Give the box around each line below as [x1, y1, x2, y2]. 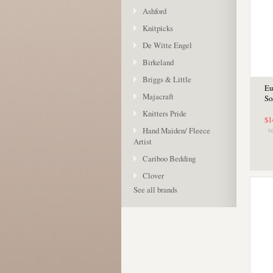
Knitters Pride [143, 108, 186, 119]
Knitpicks [143, 23, 173, 34]
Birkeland [143, 57, 174, 68]
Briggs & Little [143, 74, 191, 85]
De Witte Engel [143, 40, 192, 51]
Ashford [143, 5, 166, 16]
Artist [133, 136, 152, 147]
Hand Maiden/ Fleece [143, 125, 210, 136]
